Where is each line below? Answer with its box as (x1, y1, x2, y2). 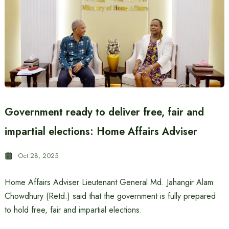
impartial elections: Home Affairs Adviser (4, 124, 197, 139)
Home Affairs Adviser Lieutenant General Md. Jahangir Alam (4, 176, 213, 188)
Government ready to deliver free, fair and (4, 105, 204, 120)
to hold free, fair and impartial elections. (4, 204, 142, 216)
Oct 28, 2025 (17, 151, 58, 161)
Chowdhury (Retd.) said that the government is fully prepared (4, 190, 216, 202)
